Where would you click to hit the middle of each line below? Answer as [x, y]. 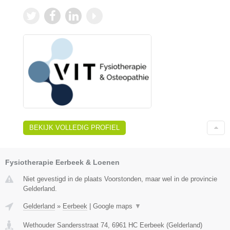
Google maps [114, 206]
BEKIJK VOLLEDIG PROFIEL [74, 127]
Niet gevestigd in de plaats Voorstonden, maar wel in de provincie [120, 179]
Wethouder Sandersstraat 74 [65, 225]
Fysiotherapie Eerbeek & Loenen [62, 162]
